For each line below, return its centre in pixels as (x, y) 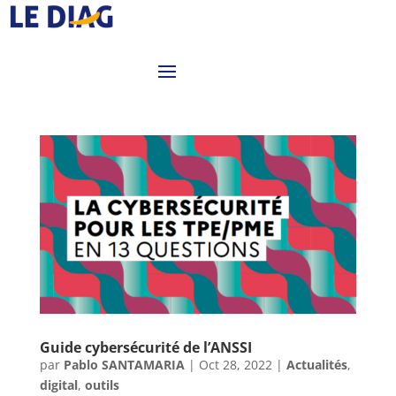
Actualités (316, 364)
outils (102, 385)
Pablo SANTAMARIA (124, 364)
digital (58, 385)
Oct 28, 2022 (235, 364)
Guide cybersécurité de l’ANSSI (145, 347)
